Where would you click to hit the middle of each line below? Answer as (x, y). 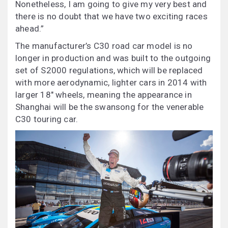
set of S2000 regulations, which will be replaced (109, 70)
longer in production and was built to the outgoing (113, 58)
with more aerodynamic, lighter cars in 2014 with (111, 83)
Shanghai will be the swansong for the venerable (110, 107)
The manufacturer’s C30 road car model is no (104, 46)
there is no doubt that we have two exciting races (111, 17)
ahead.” (30, 29)
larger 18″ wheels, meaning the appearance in (104, 95)
